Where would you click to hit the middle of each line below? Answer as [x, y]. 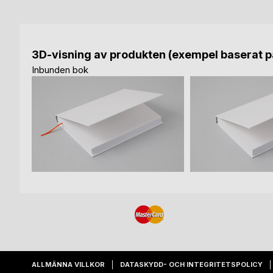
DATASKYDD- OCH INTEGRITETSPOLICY [191, 264]
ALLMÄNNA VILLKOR [68, 264]
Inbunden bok [60, 70]
